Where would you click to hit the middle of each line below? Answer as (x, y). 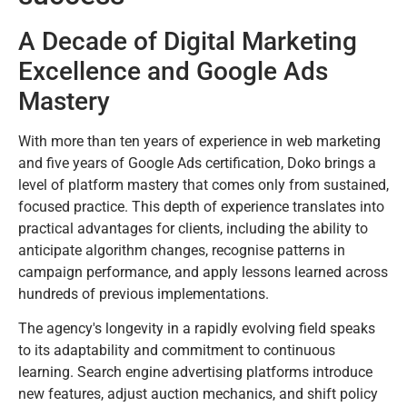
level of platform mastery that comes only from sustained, (203, 184)
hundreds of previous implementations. (144, 293)
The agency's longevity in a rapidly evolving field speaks (197, 329)
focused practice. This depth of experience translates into (201, 206)
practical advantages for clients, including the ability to (193, 228)
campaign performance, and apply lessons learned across (203, 272)
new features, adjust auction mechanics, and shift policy (198, 394)
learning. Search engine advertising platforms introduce (195, 372)
